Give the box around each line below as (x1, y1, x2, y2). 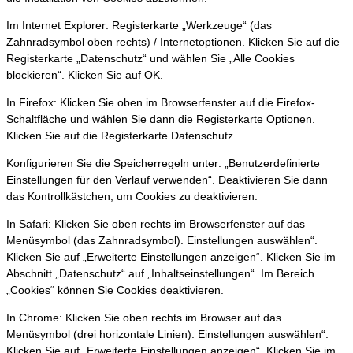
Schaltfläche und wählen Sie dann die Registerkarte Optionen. (6, 113, 315, 126)
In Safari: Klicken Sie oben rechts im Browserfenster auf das (6, 217, 305, 231)
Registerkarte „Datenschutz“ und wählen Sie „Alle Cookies (6, 52, 295, 65)
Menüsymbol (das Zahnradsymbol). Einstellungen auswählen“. (6, 234, 318, 247)
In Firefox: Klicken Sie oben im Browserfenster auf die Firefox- (6, 96, 315, 110)
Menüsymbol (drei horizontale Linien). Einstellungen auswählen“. (6, 328, 329, 341)
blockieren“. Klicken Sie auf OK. (6, 69, 163, 82)
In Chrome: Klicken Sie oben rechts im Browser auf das (6, 311, 281, 325)
